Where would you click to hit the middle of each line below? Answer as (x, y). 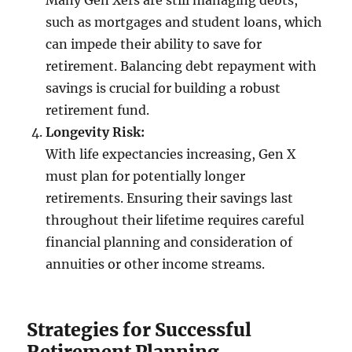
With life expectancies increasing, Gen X (171, 154)
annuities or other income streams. (156, 264)
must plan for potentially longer (146, 176)
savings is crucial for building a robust (163, 88)
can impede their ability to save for (154, 44)
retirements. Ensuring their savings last (170, 198)
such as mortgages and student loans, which (184, 22)
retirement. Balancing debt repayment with (181, 66)
